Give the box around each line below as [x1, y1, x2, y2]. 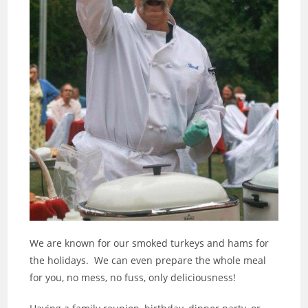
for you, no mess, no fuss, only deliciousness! [30, 270, 236, 284]
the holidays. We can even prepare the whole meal [30, 253, 267, 267]
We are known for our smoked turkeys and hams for [30, 236, 269, 250]
